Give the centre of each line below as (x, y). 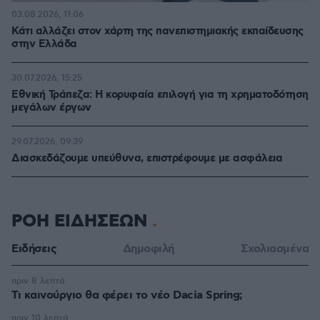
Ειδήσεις (34, 249)
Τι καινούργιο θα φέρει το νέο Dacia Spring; (127, 295)
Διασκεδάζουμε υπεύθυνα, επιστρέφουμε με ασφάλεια (147, 159)
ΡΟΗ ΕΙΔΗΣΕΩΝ (82, 221)
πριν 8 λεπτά (38, 281)
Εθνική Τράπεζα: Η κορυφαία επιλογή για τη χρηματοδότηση (160, 95)
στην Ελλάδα (44, 44)
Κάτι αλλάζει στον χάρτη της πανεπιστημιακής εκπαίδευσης (157, 31)
